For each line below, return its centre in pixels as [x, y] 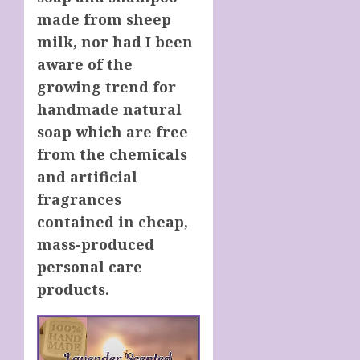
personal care [90, 266]
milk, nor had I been [115, 41]
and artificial [87, 176]
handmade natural [109, 109]
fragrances [79, 199]
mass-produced [96, 244]
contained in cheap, [112, 221]
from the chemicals [112, 154]
